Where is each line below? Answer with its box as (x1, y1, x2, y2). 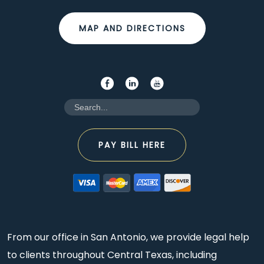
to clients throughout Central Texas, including (7, 248, 217, 262)
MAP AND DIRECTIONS (78, 22, 186, 35)
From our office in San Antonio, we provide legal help (7, 230, 249, 245)
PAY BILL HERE (98, 139, 166, 151)
